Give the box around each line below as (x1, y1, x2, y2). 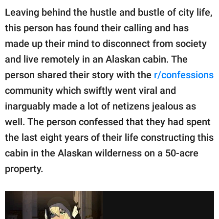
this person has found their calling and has (5, 22, 189, 34)
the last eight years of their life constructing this (5, 131, 214, 144)
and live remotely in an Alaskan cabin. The (5, 53, 188, 66)
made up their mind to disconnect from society (5, 38, 207, 50)
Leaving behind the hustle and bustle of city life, (5, 6, 212, 19)
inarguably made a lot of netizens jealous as (5, 100, 196, 112)
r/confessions (154, 69, 214, 81)
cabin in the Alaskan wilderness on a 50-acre (5, 147, 198, 159)
